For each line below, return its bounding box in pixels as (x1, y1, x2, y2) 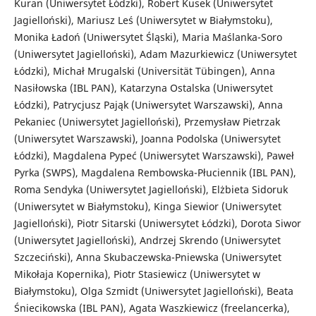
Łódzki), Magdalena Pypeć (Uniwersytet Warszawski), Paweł (13, 149, 294, 163)
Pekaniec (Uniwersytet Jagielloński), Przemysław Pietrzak (13, 115, 280, 129)
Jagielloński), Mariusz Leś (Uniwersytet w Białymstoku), (13, 13, 273, 28)
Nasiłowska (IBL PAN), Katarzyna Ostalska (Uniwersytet (13, 81, 273, 95)
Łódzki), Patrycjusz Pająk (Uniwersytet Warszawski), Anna (13, 98, 283, 112)
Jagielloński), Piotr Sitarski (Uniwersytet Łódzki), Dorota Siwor (13, 217, 301, 231)
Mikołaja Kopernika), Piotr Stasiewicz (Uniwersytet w (13, 267, 260, 281)
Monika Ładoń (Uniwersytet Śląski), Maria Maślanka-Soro (13, 30, 282, 44)
